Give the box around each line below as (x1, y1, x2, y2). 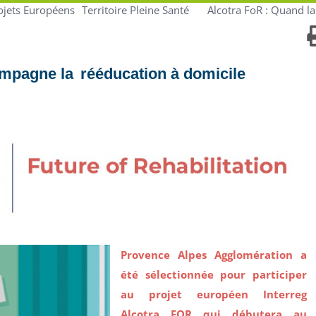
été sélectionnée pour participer (120, 267, 308, 282)
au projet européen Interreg (120, 287, 308, 302)
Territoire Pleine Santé (82, 2, 189, 17)
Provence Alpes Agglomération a (120, 248, 308, 262)
